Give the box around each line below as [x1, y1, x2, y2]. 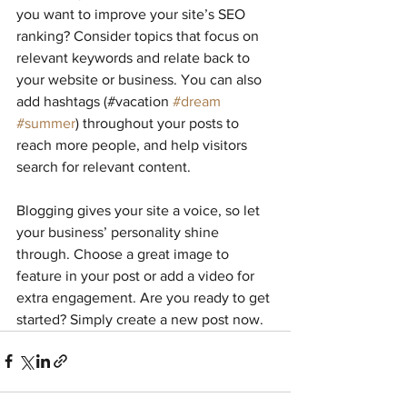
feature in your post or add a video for [16, 267, 258, 283]
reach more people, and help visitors [16, 136, 251, 153]
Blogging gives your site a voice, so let [16, 202, 263, 218]
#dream [173, 93, 221, 109]
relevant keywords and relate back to [16, 49, 253, 65]
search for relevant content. [16, 158, 194, 174]
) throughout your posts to [75, 114, 243, 131]
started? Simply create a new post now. [16, 311, 267, 327]
